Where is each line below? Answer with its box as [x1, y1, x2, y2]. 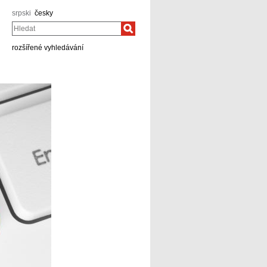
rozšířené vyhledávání [12, 44, 83, 52]
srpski [12, 9, 31, 17]
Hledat [12, 21, 30, 27]
